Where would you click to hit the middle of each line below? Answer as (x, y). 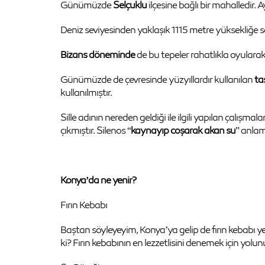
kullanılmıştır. (86, 92)
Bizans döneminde (98, 54)
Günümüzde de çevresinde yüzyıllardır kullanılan (157, 79)
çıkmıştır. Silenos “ (96, 130)
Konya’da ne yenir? (98, 180)
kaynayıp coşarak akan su (183, 130)
